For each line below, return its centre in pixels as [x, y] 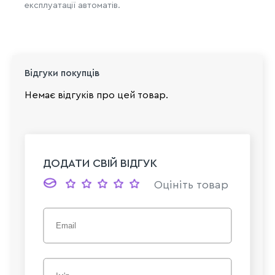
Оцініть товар [192, 184]
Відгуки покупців [62, 74]
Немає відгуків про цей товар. [96, 95]
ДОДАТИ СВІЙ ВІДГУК [100, 163]
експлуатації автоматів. [72, 6]
